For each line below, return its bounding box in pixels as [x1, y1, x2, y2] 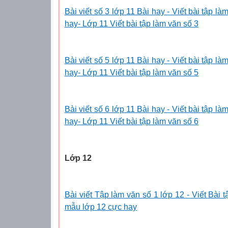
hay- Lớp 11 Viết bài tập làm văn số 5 [65, 68, 198, 77]
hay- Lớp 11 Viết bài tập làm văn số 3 [65, 19, 198, 28]
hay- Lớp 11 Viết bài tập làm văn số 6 [65, 117, 198, 126]
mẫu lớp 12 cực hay [65, 202, 137, 211]
